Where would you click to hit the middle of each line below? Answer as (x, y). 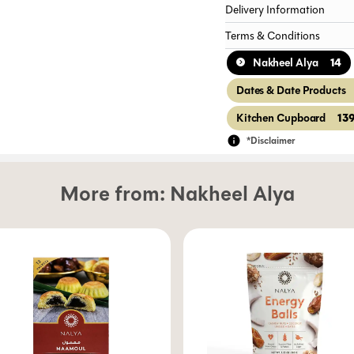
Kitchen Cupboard (281, 118)
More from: (115, 194)
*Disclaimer (271, 141)
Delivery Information (275, 10)
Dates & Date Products (291, 90)
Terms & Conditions (272, 36)
